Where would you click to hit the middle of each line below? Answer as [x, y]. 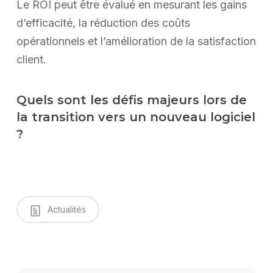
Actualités [65, 210]
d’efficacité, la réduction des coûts [103, 23]
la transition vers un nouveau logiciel [136, 117]
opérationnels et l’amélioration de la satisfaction [136, 41]
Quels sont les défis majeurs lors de [131, 100]
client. [31, 60]
